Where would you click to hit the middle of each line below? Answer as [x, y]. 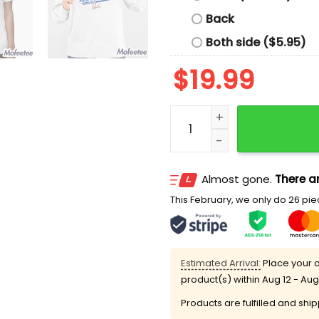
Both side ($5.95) [256, 42]
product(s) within [221, 280]
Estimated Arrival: [221, 263]
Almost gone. [238, 179]
